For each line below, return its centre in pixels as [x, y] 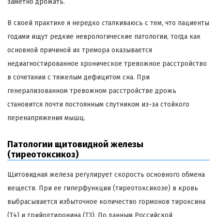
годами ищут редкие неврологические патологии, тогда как [104, 37]
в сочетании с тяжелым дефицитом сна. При [78, 77]
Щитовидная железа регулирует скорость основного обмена [106, 175]
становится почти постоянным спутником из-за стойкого [98, 105]
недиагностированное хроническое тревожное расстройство [107, 64]
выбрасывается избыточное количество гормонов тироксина [106, 202]
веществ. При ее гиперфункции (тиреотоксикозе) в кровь [103, 188]
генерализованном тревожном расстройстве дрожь [92, 91]
